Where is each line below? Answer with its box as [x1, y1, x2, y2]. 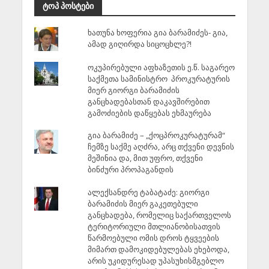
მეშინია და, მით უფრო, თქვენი [87, 153, 203, 164]
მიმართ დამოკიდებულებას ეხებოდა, [87, 243, 229, 255]
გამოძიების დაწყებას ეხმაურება [87, 107, 211, 118]
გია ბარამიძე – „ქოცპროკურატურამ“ [87, 130, 225, 141]
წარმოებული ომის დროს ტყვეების [87, 232, 219, 243]
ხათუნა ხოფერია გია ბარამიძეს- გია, [87, 26, 228, 38]
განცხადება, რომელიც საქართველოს [87, 209, 231, 220]
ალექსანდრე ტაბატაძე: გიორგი [87, 186, 210, 198]
